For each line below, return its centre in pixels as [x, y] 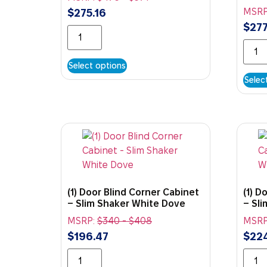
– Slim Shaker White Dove [126, 203]
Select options [97, 65]
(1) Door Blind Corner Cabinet [133, 192]
